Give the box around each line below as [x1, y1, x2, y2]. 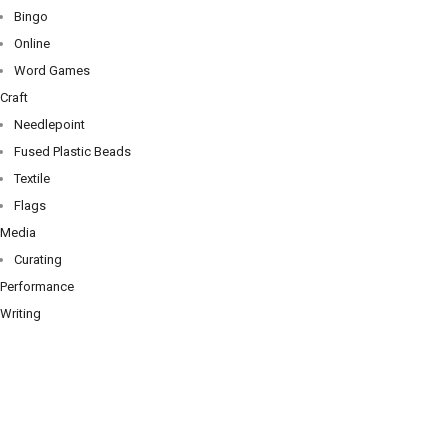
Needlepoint [14, 117, 85, 132]
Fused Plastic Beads [14, 144, 131, 159]
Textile [14, 171, 50, 186]
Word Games [14, 63, 90, 78]
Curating [14, 252, 62, 267]
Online [14, 36, 50, 51]
